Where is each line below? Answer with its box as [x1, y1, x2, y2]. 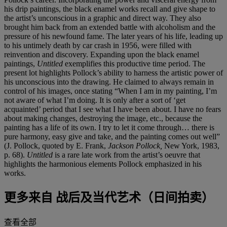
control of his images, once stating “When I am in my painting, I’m [4, 86, 217, 95]
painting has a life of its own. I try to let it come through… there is [4, 123, 214, 132]
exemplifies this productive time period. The [65, 59, 205, 68]
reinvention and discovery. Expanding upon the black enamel [4, 50, 199, 59]
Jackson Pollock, [108, 141, 164, 150]
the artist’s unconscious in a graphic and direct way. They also [4, 13, 201, 22]
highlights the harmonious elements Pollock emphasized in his [4, 159, 202, 168]
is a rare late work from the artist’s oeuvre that [55, 150, 200, 159]
